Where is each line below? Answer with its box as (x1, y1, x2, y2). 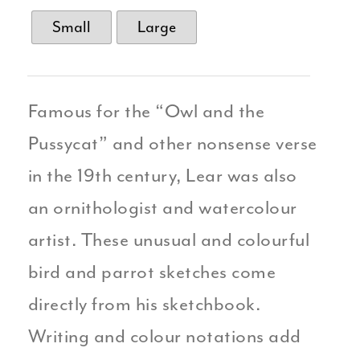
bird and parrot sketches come (27, 260, 276, 284)
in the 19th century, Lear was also (27, 163, 297, 188)
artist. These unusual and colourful (27, 227, 310, 252)
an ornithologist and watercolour (27, 195, 297, 220)
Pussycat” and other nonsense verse (27, 131, 317, 156)
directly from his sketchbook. (27, 292, 261, 317)
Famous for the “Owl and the (27, 99, 265, 124)
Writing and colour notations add (27, 324, 301, 349)
